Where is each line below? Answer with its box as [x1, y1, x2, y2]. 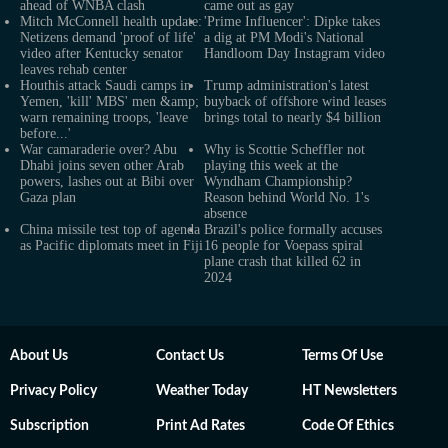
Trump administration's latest [204, 78, 369, 94]
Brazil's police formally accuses [204, 222, 382, 238]
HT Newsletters [302, 384, 397, 399]
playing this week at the [204, 158, 338, 174]
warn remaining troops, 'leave [20, 110, 188, 126]
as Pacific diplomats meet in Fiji [20, 238, 203, 254]
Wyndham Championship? [204, 174, 352, 190]
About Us [10, 349, 68, 364]
